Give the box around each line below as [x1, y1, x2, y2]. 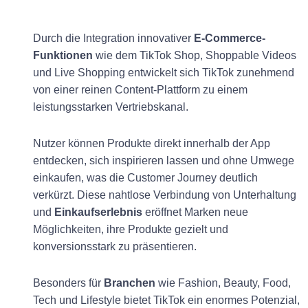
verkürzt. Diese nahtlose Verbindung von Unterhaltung [33, 188, 296, 201]
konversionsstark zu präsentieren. [33, 240, 199, 252]
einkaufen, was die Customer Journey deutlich [33, 171, 258, 184]
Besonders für [33, 276, 104, 289]
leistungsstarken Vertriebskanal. [33, 100, 191, 113]
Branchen [104, 276, 155, 289]
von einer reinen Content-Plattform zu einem [33, 83, 247, 96]
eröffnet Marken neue [142, 206, 248, 218]
